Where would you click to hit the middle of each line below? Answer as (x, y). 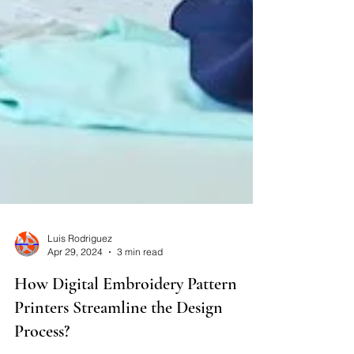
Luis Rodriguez (80, 308)
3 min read (140, 321)
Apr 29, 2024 (75, 321)
